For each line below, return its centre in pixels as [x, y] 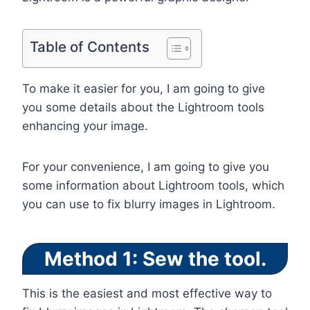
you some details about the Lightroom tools [143, 108]
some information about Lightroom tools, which [153, 186]
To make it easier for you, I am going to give [144, 89]
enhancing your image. [85, 126]
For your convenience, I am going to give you [146, 167]
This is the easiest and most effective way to [147, 294]
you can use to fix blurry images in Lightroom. [149, 204]
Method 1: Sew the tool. [155, 259]
